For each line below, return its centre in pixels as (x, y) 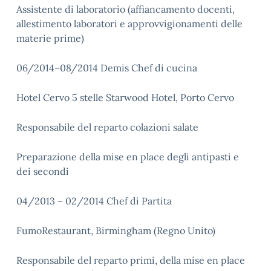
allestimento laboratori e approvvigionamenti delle (129, 24)
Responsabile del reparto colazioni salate (107, 127)
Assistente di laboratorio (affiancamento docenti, (126, 9)
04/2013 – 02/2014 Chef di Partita (94, 201)
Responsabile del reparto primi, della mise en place (131, 260)
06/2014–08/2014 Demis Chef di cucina (107, 68)
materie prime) (50, 38)
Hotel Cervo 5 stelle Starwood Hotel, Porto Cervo (125, 97)
